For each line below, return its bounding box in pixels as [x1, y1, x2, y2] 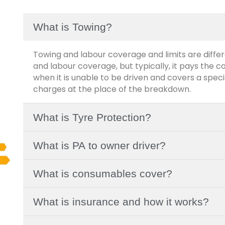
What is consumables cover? [33, 167, 172, 179]
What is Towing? [33, 21, 112, 33]
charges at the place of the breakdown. [33, 83, 191, 95]
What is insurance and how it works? [33, 195, 209, 207]
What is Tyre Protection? [33, 111, 151, 123]
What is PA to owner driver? [33, 139, 166, 151]
